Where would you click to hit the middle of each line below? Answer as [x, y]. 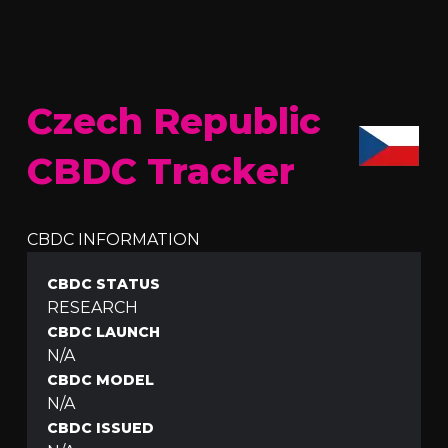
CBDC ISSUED [101, 428]
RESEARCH [93, 307]
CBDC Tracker [161, 171]
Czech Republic [174, 121]
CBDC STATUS [104, 284]
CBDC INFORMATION [114, 239]
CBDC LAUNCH [104, 332]
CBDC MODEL [101, 380]
